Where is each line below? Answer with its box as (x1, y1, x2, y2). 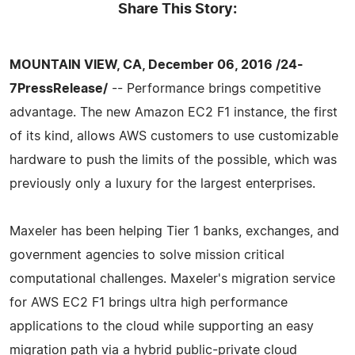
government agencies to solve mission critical (10, 248, 284, 261)
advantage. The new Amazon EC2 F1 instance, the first (10, 105, 338, 119)
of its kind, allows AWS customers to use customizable (10, 129, 338, 143)
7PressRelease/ (10, 82, 108, 95)
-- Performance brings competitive (108, 82, 321, 95)
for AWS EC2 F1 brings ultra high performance (10, 296, 288, 309)
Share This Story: (118, 2, 237, 17)
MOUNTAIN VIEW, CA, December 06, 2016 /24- (10, 58, 303, 71)
